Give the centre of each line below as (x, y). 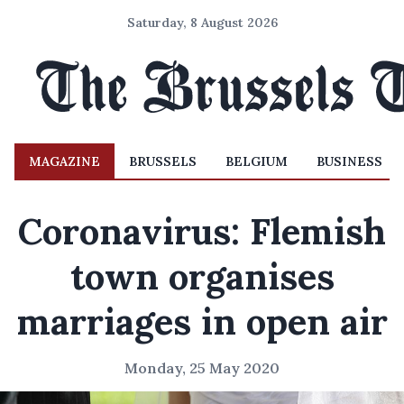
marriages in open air (202, 321)
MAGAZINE (64, 161)
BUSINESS (349, 161)
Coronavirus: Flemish (202, 231)
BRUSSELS (163, 161)
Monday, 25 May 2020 (202, 368)
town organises (202, 276)
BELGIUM (257, 161)
